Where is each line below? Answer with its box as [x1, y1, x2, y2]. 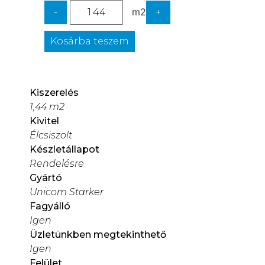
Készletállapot [30, 144, 99, 156]
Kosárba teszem [50, 35, 129, 47]
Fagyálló [30, 201, 70, 212]
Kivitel [30, 115, 59, 127]
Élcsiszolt [30, 130, 72, 141]
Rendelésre [30, 158, 84, 170]
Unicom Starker [30, 186, 104, 198]
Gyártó [30, 172, 62, 184]
